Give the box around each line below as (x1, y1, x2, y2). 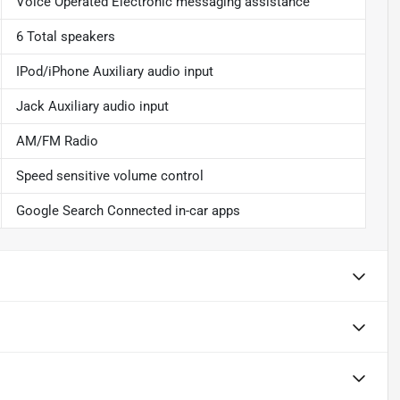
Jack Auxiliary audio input (15, 97, 169, 114)
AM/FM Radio (15, 132, 98, 149)
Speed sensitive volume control (15, 167, 204, 184)
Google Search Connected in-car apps (15, 202, 240, 219)
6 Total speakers (15, 28, 115, 45)
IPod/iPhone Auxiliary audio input (15, 62, 213, 79)
